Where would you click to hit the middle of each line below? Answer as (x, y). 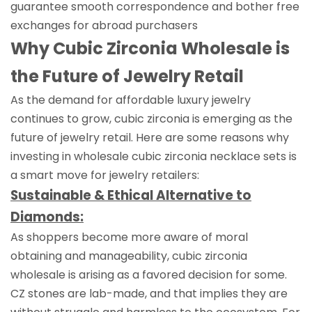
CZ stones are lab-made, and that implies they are (149, 293)
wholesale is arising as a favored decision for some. (149, 274)
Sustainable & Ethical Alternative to (131, 195)
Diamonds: (47, 217)
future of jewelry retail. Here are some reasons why (150, 137)
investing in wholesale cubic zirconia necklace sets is (154, 156)
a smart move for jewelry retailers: (105, 175)
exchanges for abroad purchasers (104, 25)
